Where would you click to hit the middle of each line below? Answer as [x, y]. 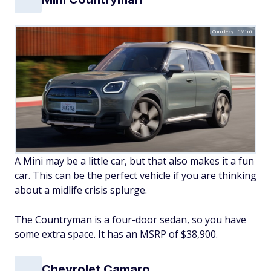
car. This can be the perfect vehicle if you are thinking [135, 175]
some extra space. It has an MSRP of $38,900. [116, 234]
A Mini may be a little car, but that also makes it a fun [134, 161]
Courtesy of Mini [232, 31]
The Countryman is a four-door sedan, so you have [130, 219]
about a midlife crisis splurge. [81, 190]
